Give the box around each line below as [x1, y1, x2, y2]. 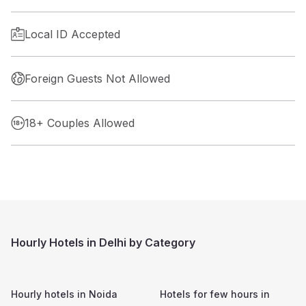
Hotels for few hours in [160, 288, 270, 300]
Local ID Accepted [25, 27, 120, 41]
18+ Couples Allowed [25, 115, 135, 130]
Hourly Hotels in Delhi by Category [11, 235, 195, 249]
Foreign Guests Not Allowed [25, 71, 170, 85]
